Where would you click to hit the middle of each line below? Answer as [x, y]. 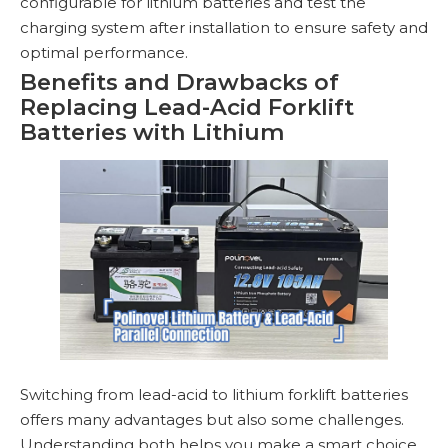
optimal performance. [104, 52]
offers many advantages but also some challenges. [212, 419]
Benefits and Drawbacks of [179, 81]
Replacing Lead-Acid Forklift [187, 106]
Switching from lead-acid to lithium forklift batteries [214, 394]
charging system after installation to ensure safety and [224, 27]
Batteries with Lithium [152, 131]
